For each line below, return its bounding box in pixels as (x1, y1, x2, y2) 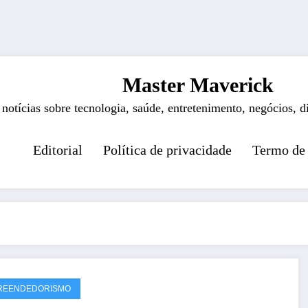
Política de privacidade (102, 142, 232, 157)
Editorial (32, 142, 82, 157)
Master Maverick (122, 73, 274, 96)
